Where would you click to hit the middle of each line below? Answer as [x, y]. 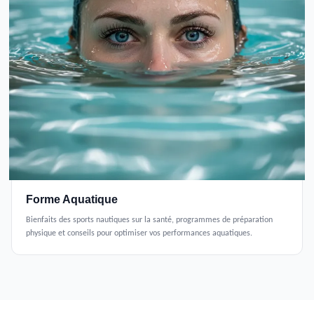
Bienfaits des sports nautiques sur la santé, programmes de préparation [149, 220]
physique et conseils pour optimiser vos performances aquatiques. [139, 233]
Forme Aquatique [72, 199]
